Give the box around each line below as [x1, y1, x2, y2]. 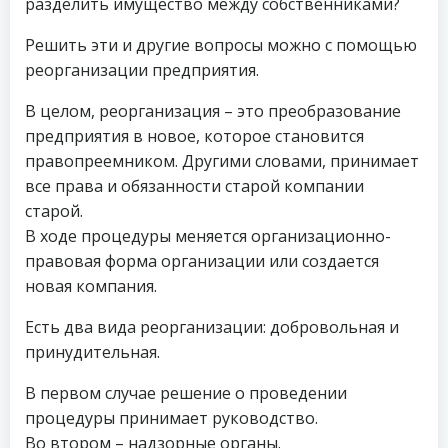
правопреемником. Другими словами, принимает [25, 150, 419, 172]
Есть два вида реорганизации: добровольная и [25, 316, 399, 338]
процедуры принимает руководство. [25, 407, 318, 429]
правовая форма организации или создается [25, 250, 379, 272]
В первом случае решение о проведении [25, 382, 347, 404]
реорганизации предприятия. [25, 59, 259, 81]
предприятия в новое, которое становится [25, 125, 364, 147]
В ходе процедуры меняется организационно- [25, 225, 391, 247]
